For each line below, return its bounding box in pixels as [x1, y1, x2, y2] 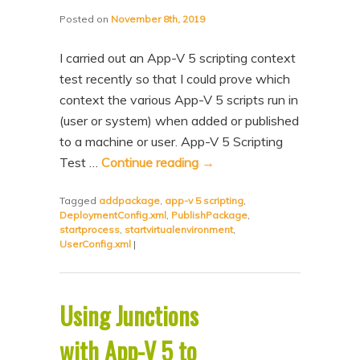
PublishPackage [171, 209, 248, 221]
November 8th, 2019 [111, 13, 206, 25]
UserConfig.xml [59, 238, 132, 250]
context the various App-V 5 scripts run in [59, 92, 299, 108]
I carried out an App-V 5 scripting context [59, 50, 297, 66]
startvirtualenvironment [125, 223, 234, 235]
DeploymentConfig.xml [59, 209, 167, 221]
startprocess [59, 223, 121, 235]
